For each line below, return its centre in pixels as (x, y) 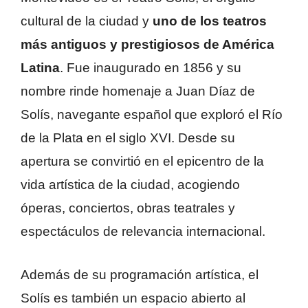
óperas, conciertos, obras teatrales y (128, 208)
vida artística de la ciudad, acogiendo (130, 185)
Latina (40, 68)
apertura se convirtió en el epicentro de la (142, 162)
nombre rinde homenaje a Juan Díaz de (138, 91)
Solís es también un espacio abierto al (133, 298)
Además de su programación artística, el (140, 274)
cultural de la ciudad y (87, 21)
